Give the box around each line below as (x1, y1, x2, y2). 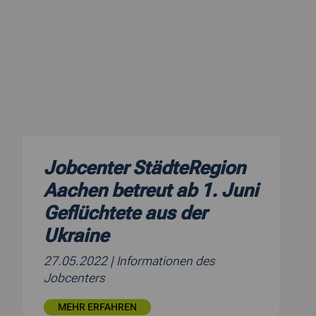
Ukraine (44, 224, 109, 248)
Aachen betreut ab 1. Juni (44, 179, 258, 202)
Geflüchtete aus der (44, 202, 207, 225)
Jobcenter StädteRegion (44, 157, 245, 180)
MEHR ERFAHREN (58, 301, 137, 314)
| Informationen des (110, 254, 214, 269)
